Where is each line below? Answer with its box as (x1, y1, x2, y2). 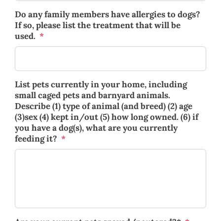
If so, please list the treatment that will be (15, 19, 181, 31)
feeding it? (15, 133, 57, 144)
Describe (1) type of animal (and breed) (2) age (15, 100, 192, 111)
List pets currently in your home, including (15, 78, 187, 90)
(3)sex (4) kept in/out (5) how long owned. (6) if (15, 111, 198, 122)
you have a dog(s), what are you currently (15, 122, 178, 133)
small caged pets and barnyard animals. (15, 89, 170, 101)
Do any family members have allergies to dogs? (15, 8, 200, 20)
